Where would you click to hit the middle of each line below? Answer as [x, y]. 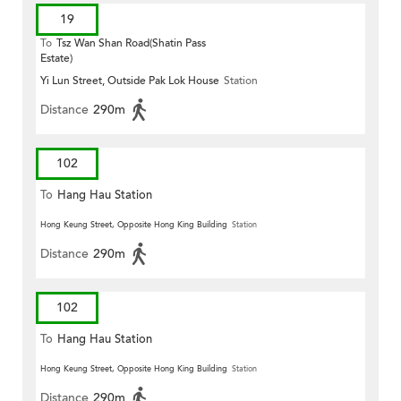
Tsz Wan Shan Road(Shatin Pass [131, 43]
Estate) [56, 59]
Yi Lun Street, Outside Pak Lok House [130, 81]
